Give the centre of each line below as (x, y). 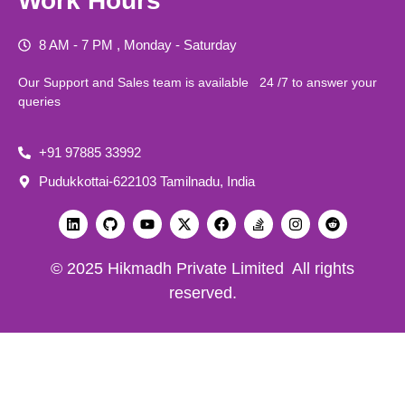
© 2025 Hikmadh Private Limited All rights (202, 268)
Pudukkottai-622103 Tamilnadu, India (146, 181)
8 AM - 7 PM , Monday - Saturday (137, 45)
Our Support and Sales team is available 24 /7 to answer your (198, 83)
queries (39, 102)
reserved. (202, 292)
